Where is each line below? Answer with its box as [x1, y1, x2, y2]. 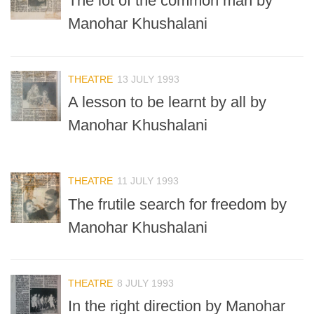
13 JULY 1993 [117, 74, 179, 86]
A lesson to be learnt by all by [68, 93, 266, 111]
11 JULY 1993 [117, 175, 179, 187]
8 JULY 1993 [117, 277, 174, 289]
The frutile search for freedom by [68, 195, 287, 213]
